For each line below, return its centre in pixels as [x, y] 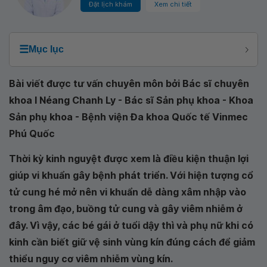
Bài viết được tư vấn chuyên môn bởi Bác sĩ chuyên [129, 83]
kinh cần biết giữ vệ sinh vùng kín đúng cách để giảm [132, 242]
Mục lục [46, 49]
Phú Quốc [32, 133]
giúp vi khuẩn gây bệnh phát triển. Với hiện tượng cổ [131, 175]
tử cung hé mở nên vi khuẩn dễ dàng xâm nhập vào [128, 192]
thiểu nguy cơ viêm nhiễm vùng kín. [91, 259]
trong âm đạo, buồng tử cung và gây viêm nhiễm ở [126, 209]
